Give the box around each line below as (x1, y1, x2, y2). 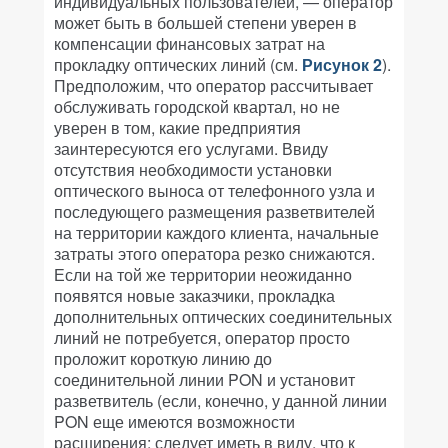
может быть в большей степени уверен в (54, 11, 357, 34)
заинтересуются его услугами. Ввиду (54, 137, 328, 160)
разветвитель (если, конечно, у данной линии (54, 389, 387, 412)
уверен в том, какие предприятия (54, 116, 301, 139)
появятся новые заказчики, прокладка (54, 284, 335, 307)
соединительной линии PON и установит (54, 368, 355, 391)
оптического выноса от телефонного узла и (54, 179, 375, 202)
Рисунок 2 (302, 53, 382, 76)
